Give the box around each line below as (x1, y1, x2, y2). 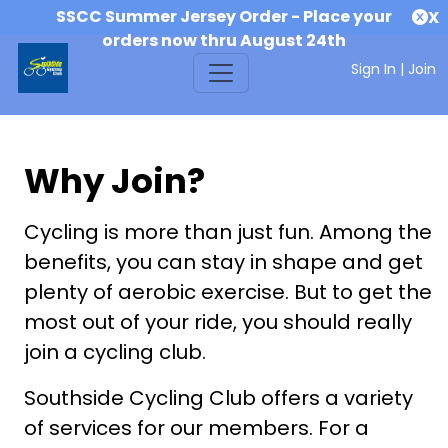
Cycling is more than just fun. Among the (23, 218, 432, 246)
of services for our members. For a (23, 414, 369, 442)
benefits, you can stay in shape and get (23, 248, 423, 276)
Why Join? (23, 157, 205, 205)
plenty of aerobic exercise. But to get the (23, 278, 432, 306)
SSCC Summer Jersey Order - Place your (56, 5, 392, 28)
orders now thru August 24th (102, 29, 346, 52)
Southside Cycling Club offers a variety (23, 384, 413, 412)
